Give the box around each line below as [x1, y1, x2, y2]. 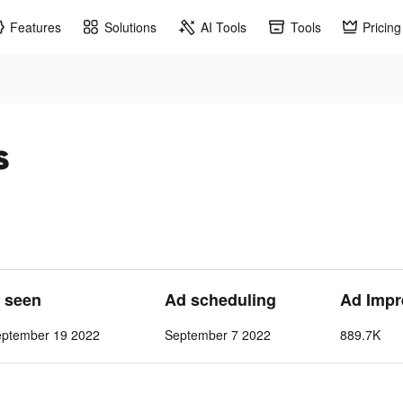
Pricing [363, 17, 401, 36]
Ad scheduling [164, 288, 276, 311]
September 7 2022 [164, 326, 271, 344]
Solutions [104, 17, 157, 36]
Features [10, 17, 61, 36]
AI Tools [201, 17, 246, 36]
